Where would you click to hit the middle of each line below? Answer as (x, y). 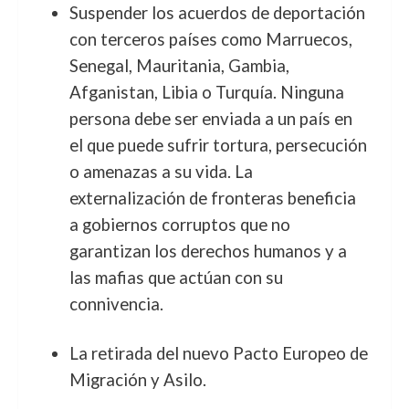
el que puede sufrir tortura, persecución (218, 145)
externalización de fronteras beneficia (212, 198)
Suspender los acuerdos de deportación (217, 13)
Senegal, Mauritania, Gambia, (179, 66)
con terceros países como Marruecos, (210, 39)
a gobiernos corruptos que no (179, 225)
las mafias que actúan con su (176, 278)
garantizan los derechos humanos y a (208, 251)
